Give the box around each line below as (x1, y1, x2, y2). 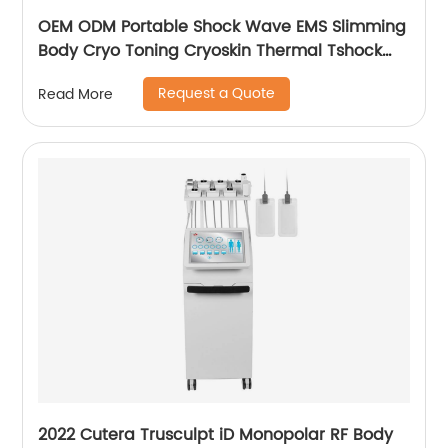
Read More (38, 82, 114, 106)
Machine (38, 62, 108, 88)
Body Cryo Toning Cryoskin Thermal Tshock (38, 38, 383, 64)
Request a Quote (158, 82, 276, 105)
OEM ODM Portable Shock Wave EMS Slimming (38, 14, 407, 40)
